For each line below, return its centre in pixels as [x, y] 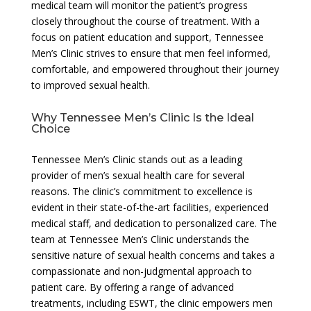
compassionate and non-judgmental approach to [141, 271]
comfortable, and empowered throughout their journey [155, 69]
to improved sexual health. [90, 85]
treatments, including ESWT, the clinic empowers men [152, 303]
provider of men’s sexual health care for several [137, 175]
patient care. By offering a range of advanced [132, 287]
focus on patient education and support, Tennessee [147, 37]
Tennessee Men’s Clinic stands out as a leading [136, 159]
